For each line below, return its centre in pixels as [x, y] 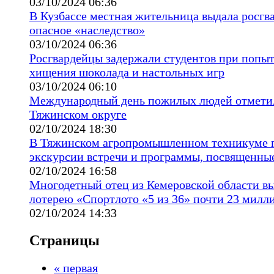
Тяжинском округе [78, 114]
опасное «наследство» [87, 30]
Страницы [65, 240]
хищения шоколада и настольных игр [127, 72]
